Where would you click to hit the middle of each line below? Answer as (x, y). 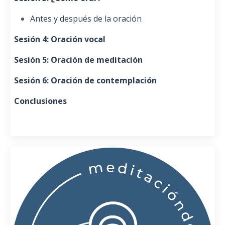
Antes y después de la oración (86, 18)
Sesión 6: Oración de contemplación (83, 80)
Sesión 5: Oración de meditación (76, 60)
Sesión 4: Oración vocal (58, 39)
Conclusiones (38, 101)
